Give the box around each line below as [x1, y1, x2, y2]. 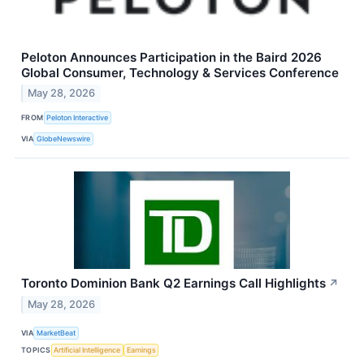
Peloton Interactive [46, 112, 109, 122]
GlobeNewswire [37, 133, 91, 143]
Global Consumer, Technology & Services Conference [21, 64, 339, 80]
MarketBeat [37, 327, 76, 337]
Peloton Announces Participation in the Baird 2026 [21, 49, 322, 65]
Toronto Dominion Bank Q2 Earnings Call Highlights [21, 275, 326, 292]
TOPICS [21, 344, 51, 354]
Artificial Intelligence [54, 344, 121, 354]
